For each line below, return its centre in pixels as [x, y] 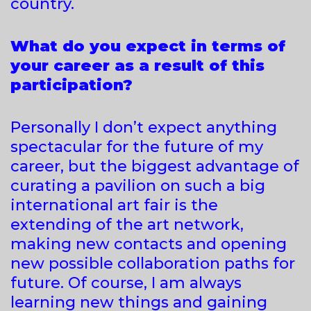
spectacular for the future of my [137, 146]
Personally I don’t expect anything [144, 127]
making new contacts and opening [149, 244]
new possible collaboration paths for [153, 263]
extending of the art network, [127, 224]
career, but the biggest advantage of [155, 166]
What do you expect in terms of [150, 46]
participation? [72, 85]
